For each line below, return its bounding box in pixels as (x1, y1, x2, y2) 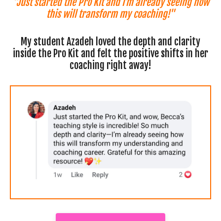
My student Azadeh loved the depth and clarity (21, 35, 200, 48)
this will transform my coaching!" (46, 7, 175, 20)
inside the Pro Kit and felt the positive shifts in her (13, 47, 208, 60)
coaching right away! (70, 59, 151, 72)
